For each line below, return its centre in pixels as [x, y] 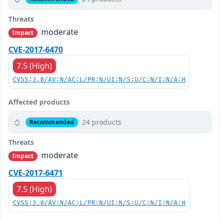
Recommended [52, 122]
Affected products [39, 102]
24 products [101, 122]
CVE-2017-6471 [36, 173]
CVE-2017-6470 [36, 50]
